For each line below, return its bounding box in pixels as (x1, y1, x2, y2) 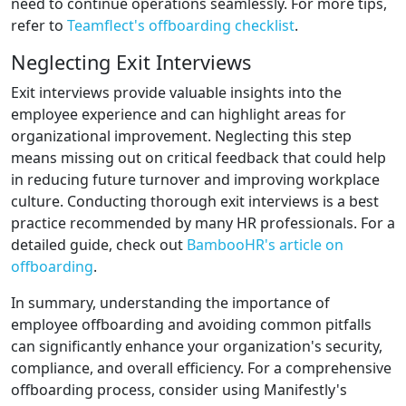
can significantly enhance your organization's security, (11, 336, 382, 357)
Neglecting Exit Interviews (11, 49, 251, 76)
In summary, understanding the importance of (11, 293, 330, 314)
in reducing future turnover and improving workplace (11, 169, 380, 190)
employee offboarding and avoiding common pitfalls (11, 314, 372, 335)
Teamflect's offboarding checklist (67, 15, 295, 36)
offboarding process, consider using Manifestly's (11, 380, 347, 401)
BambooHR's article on (187, 235, 343, 256)
